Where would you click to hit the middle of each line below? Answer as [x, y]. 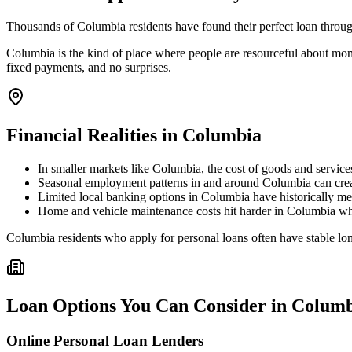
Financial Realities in [94, 136]
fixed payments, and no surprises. [89, 68]
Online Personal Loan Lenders [105, 340]
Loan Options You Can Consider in [149, 305]
